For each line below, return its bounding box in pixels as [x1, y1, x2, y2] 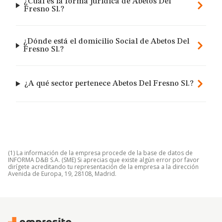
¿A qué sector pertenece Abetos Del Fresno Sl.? [24, 80, 194, 88]
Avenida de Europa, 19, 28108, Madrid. [8, 169, 116, 178]
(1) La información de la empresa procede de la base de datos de [8, 149, 193, 157]
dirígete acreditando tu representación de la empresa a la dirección [8, 163, 199, 171]
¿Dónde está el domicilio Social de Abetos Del [23, 38, 190, 46]
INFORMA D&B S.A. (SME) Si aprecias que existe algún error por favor [8, 156, 199, 164]
